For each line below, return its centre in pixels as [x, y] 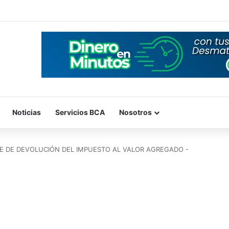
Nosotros [135, 112]
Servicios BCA [80, 112]
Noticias [27, 112]
